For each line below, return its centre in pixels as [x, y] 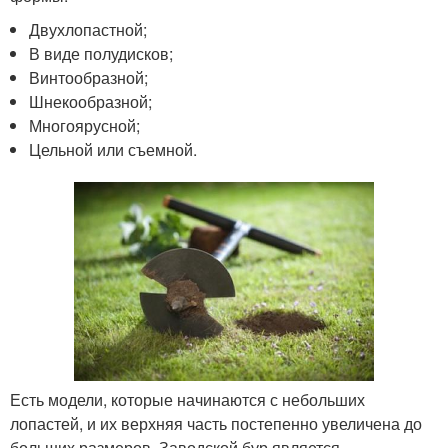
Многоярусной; [85, 126]
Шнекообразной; [91, 102]
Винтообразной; [89, 78]
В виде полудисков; [101, 54]
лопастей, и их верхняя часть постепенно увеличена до [216, 424]
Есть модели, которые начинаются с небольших [187, 400]
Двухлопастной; [88, 30]
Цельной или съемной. [113, 150]
